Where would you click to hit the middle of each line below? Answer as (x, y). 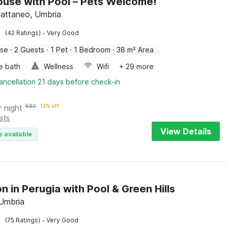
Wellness (59, 66)
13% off (50, 106)
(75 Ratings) (23, 220)
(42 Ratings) (23, 33)
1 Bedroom (92, 50)
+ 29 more (137, 66)
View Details (186, 131)
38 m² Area (135, 50)
